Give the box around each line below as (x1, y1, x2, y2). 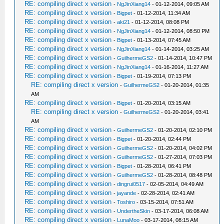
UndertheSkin (117, 207, 150, 214)
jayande (117, 189, 136, 196)
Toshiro (117, 198, 135, 205)
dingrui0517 (117, 180, 145, 187)
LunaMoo (117, 216, 140, 223)
